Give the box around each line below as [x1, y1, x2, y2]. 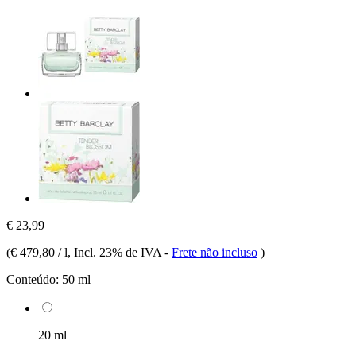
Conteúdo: [6, 272, 59, 286]
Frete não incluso [172, 245, 257, 259]
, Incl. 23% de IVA [68, 245, 164, 259]
